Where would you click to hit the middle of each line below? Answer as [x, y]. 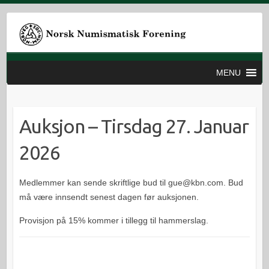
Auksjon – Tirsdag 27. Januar [134, 126]
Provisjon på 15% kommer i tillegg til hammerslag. [113, 220]
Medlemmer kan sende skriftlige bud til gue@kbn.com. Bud [131, 182]
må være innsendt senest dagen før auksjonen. [109, 197]
